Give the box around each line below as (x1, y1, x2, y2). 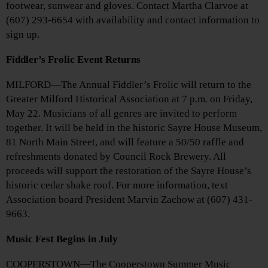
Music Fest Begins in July (6, 233, 118, 245)
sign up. (6, 28, 39, 40)
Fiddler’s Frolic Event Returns (6, 53, 141, 65)
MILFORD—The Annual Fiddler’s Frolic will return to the (6, 78, 251, 90)
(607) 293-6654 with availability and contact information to (6, 14, 260, 26)
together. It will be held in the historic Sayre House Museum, (6, 121, 262, 133)
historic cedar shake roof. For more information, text (6, 179, 228, 191)
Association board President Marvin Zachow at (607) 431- (6, 193, 252, 205)
